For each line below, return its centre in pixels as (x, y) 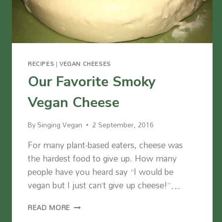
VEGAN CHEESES (85, 63)
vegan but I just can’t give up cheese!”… (104, 185)
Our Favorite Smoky (92, 82)
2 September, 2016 (123, 125)
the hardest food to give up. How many (102, 159)
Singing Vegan (60, 125)
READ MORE (49, 208)
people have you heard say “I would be (101, 172)
